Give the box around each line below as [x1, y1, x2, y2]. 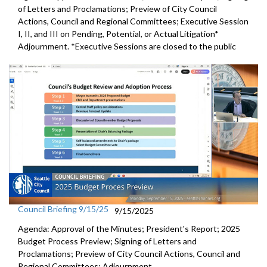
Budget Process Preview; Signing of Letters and [18, 235, 197, 246]
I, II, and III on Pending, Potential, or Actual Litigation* [18, 28, 219, 39]
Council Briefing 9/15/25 [18, 203, 108, 214]
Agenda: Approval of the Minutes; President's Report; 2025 [18, 223, 240, 234]
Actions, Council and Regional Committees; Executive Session [18, 15, 249, 26]
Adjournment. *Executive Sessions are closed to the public [18, 41, 238, 51]
